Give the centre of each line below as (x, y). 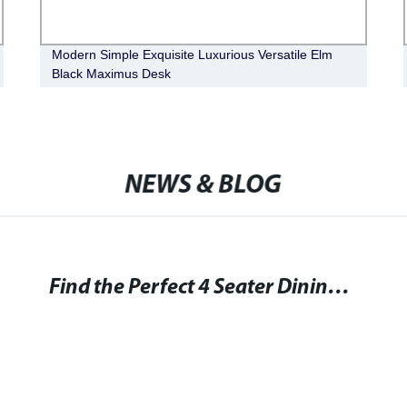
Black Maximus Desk (111, 73)
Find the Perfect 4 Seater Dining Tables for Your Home (339, 288)
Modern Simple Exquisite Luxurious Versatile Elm (192, 54)
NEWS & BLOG (203, 186)
